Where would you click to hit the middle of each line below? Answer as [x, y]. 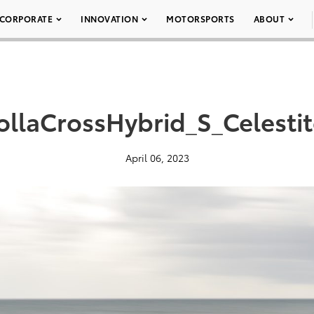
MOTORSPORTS [200, 19]
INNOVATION [109, 19]
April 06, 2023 [157, 158]
